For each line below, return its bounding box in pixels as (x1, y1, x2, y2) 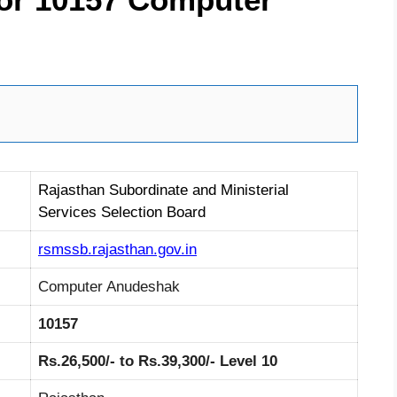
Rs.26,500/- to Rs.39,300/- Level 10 (38, 352, 277, 370)
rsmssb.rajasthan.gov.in (38, 240, 197, 258)
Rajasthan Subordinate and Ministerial (38, 181, 289, 198)
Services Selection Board (38, 203, 206, 221)
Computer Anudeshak (38, 277, 180, 295)
